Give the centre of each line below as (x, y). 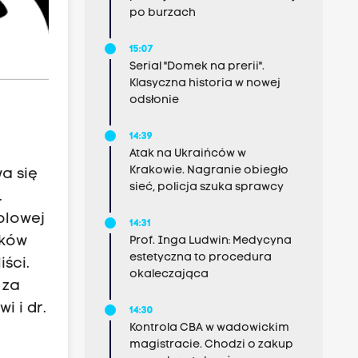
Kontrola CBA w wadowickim (209, 328)
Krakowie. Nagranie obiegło (209, 171)
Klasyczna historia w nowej (205, 84)
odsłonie (154, 100)
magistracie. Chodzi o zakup (211, 345)
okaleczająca (169, 274)
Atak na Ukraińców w (187, 154)
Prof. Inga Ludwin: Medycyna (210, 241)
